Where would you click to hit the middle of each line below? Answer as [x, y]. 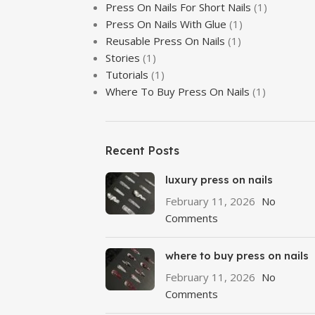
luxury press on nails [219, 180]
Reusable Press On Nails [165, 41]
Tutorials [127, 75]
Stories [122, 58]
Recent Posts [142, 150]
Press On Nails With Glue [166, 24]
